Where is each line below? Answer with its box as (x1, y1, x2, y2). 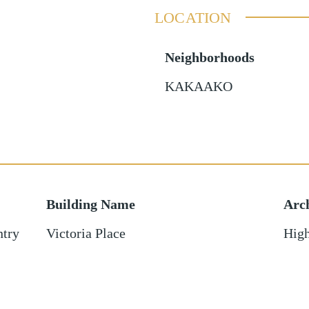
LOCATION (154, 8, 232, 26)
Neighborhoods (165, 50, 255, 65)
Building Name (46, 197, 135, 212)
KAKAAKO (165, 79, 232, 94)
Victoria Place (46, 226, 126, 241)
